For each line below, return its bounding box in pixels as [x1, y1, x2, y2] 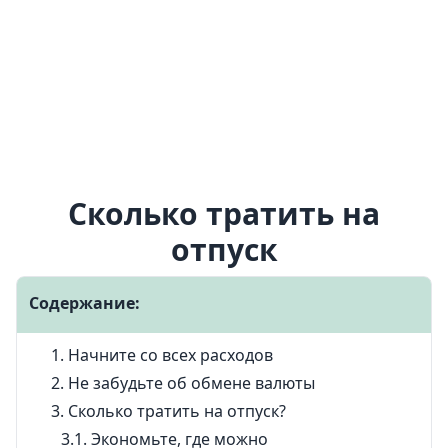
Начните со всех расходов [68, 344, 273, 366]
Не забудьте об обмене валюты [68, 372, 315, 394]
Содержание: [29, 292, 140, 314]
